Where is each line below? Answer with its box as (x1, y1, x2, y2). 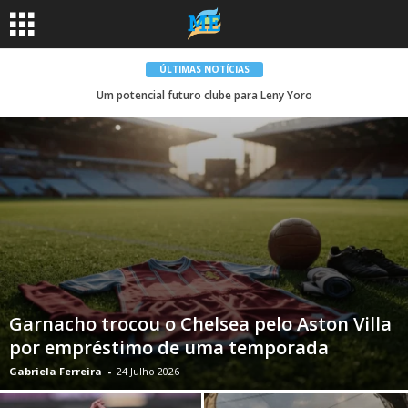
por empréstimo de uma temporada (9, 335, 329, 361)
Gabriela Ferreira (9, 364, 102, 379)
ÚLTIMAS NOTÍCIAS (158, 63, 250, 76)
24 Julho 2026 (117, 364, 179, 379)
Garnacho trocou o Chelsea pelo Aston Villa (9, 311, 392, 337)
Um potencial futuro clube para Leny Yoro (96, 87, 312, 103)
